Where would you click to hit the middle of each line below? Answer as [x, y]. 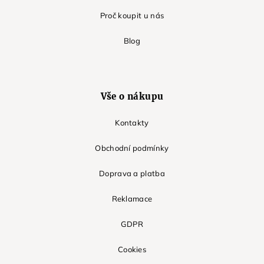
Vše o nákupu [132, 97]
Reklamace [132, 199]
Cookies [132, 250]
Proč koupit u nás [132, 16]
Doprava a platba [132, 174]
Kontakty [132, 123]
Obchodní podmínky [132, 148]
